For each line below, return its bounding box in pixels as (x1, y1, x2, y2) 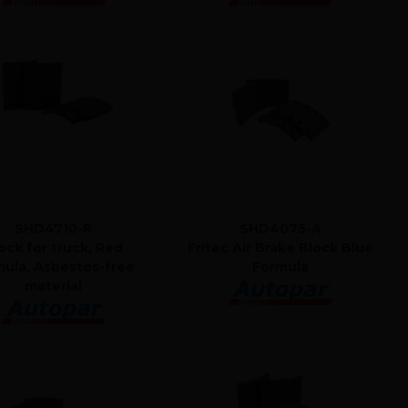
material (25, 278, 83, 295)
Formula (252, 259, 310, 276)
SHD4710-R (15, 220, 93, 238)
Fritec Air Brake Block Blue (188, 240, 374, 257)
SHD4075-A (240, 220, 322, 238)
